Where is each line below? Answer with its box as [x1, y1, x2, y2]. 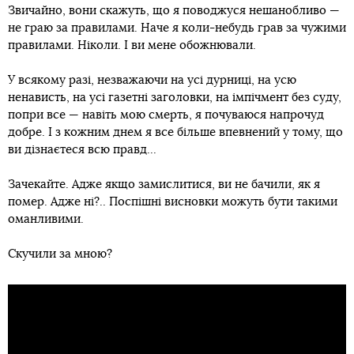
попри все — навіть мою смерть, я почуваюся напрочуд [8, 108, 324, 121]
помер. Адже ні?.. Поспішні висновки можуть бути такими [8, 195, 337, 208]
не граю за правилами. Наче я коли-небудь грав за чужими [8, 21, 346, 34]
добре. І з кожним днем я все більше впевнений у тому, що [8, 126, 343, 138]
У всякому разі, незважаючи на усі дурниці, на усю [8, 73, 296, 86]
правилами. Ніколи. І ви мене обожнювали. [8, 39, 256, 51]
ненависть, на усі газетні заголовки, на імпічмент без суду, [8, 91, 341, 104]
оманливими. [8, 213, 84, 225]
